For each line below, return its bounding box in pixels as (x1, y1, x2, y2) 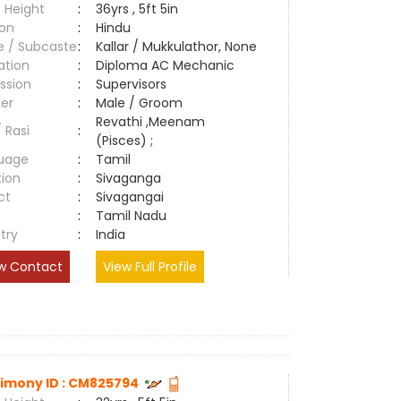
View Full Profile (103, 258, 198, 276)
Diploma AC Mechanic (96, 56, 235, 74)
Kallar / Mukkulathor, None (96, 38, 258, 55)
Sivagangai (96, 188, 172, 206)
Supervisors (96, 75, 167, 93)
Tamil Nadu (96, 207, 167, 225)
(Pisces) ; (96, 132, 154, 149)
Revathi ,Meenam (96, 113, 206, 131)
